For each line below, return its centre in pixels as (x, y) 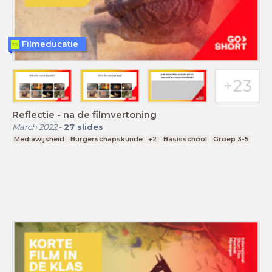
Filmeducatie (50, 44)
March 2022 (35, 127)
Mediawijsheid (39, 139)
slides (90, 127)
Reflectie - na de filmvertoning (84, 114)
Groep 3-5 (231, 139)
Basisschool (185, 139)
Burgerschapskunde (106, 139)
